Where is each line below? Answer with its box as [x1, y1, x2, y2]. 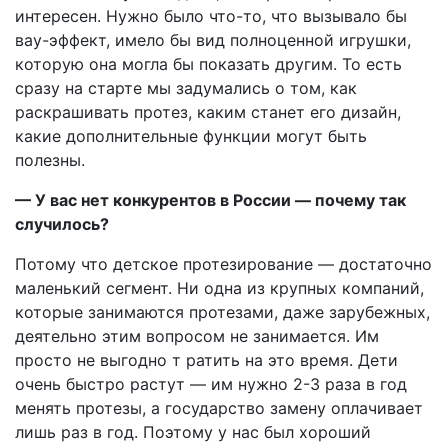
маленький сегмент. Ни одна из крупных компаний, [15, 278, 424, 299]
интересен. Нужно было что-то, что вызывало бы [15, 6, 407, 27]
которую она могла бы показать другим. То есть [15, 54, 402, 75]
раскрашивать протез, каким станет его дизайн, [15, 102, 401, 123]
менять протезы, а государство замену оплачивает [15, 398, 423, 419]
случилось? [15, 214, 109, 235]
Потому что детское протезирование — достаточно [15, 254, 432, 275]
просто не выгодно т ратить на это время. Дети [15, 350, 398, 371]
